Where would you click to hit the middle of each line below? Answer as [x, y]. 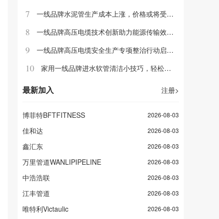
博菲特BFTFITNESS [54, 115]
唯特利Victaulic [45, 209]
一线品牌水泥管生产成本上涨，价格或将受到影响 [102, 14]
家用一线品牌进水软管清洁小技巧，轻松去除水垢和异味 [103, 68]
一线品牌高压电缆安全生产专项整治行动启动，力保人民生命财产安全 [102, 50]
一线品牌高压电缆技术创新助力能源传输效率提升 [102, 32]
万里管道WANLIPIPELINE [62, 162]
